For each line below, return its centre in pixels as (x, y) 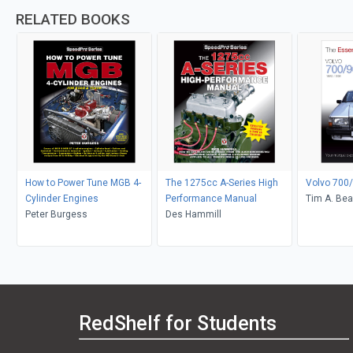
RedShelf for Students (178, 324)
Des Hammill (193, 214)
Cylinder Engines (61, 198)
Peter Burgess (56, 214)
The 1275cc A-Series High (221, 182)
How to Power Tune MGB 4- (83, 182)
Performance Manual (211, 198)
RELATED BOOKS (73, 19)
